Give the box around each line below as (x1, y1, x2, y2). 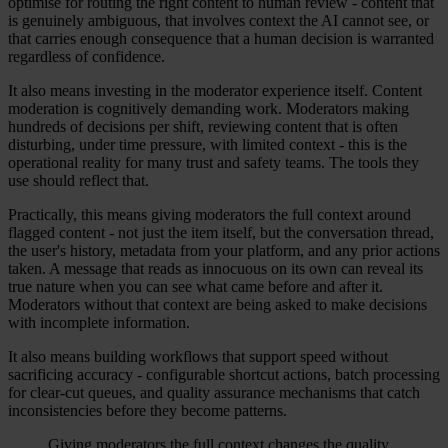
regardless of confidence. (8, 48, 165, 66)
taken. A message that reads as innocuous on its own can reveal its (8, 260, 423, 278)
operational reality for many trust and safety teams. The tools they (8, 154, 419, 172)
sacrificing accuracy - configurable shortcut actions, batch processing (8, 366, 440, 384)
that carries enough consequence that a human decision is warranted (8, 30, 434, 48)
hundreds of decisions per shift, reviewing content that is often (8, 118, 398, 136)
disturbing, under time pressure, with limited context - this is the (8, 136, 407, 154)
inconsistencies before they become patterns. (8, 402, 287, 420)
